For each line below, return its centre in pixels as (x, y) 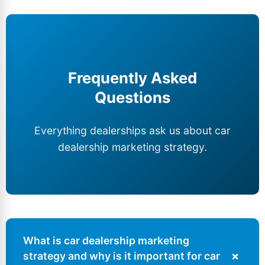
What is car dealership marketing (106, 241)
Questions (132, 98)
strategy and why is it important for (114, 256)
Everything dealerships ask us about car (132, 130)
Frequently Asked (132, 78)
